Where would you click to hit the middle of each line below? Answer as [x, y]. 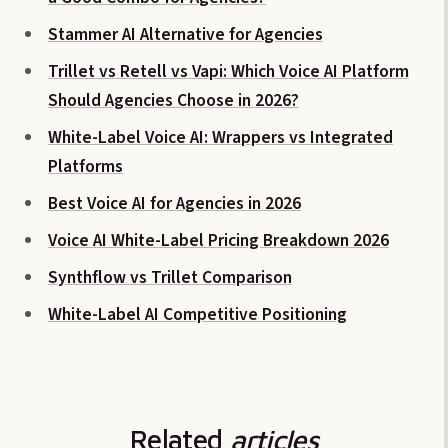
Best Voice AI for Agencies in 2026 [174, 203]
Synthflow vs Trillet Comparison [170, 277]
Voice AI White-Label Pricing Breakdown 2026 [218, 240]
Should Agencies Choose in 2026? [173, 100]
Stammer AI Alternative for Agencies [185, 34]
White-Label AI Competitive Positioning [197, 314]
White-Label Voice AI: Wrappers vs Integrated [220, 137]
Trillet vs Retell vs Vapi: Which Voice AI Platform [228, 71]
